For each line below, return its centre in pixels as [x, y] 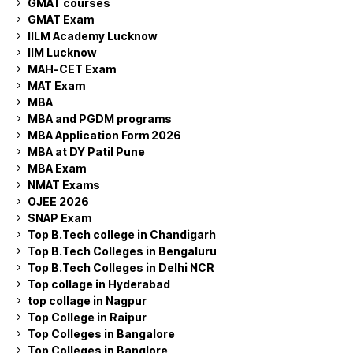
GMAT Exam [61, 19]
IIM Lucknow [62, 52]
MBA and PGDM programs [100, 119]
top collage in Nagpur [87, 301]
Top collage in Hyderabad [99, 284]
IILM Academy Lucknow [92, 36]
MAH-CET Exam [72, 69]
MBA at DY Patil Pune [86, 152]
